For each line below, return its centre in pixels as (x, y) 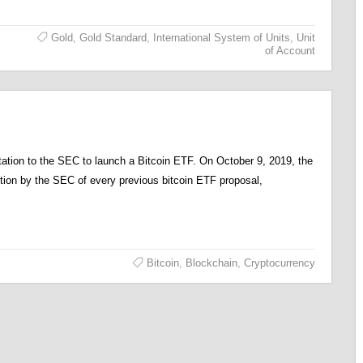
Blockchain (211, 263)
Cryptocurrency (279, 263)
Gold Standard (113, 38)
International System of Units (221, 38)
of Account (290, 51)
